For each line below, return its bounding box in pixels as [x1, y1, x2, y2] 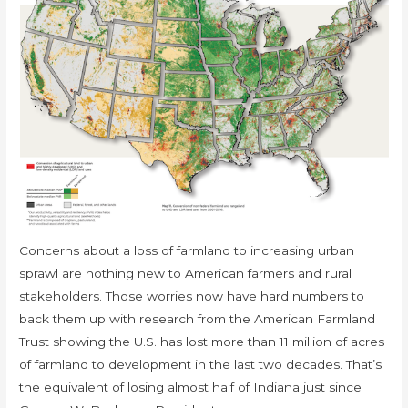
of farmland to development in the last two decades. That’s [19, 357, 382, 372]
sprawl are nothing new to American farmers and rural [19, 266, 352, 280]
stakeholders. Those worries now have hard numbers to [19, 289, 365, 303]
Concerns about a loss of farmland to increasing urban [19, 243, 355, 258]
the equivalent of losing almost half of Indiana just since [19, 380, 362, 394]
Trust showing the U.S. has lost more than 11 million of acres [19, 334, 385, 349]
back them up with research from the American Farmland [19, 311, 376, 326]
